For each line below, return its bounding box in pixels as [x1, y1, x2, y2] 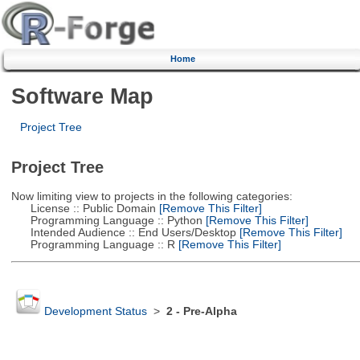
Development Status [43, 305, 147, 318]
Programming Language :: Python [10, 214, 202, 227]
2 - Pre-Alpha [166, 305, 237, 318]
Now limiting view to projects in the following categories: [10, 190, 292, 202]
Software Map [10, 83, 153, 108]
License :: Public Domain [10, 202, 156, 215]
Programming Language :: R [10, 238, 175, 251]
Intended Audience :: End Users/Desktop [10, 226, 236, 239]
